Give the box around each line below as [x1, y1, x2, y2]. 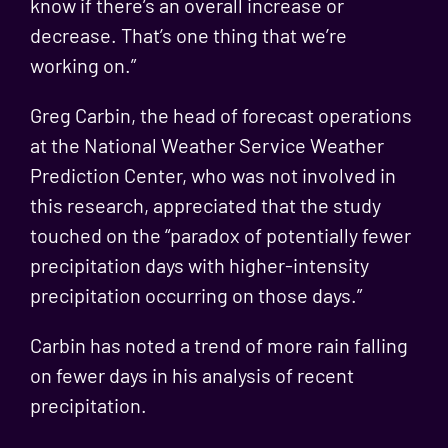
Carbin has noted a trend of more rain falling [29, 333, 408, 357]
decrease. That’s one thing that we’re [29, 23, 347, 47]
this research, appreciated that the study [29, 193, 381, 217]
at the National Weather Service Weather [29, 133, 384, 157]
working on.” [29, 53, 136, 77]
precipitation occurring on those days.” [29, 283, 362, 307]
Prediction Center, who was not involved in [29, 163, 396, 187]
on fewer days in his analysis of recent [29, 363, 354, 387]
